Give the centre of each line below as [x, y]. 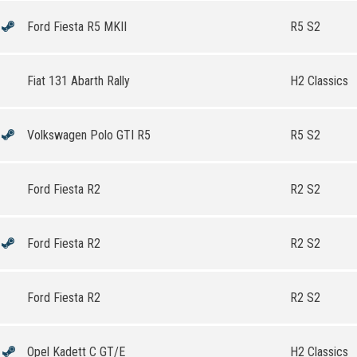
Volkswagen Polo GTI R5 [89, 135]
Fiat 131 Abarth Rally [78, 81]
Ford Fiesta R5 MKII [77, 27]
